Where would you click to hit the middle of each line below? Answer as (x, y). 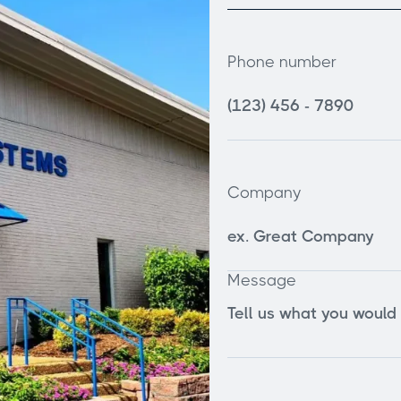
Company (264, 193)
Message (262, 281)
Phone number (282, 62)
